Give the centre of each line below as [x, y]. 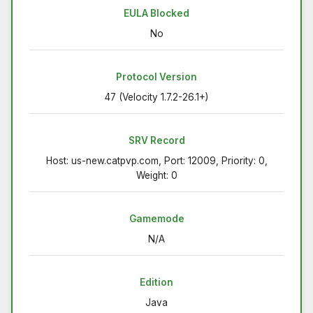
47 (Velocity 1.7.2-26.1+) [156, 97]
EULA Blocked [156, 14]
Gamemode [156, 219]
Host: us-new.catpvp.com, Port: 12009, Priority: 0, [156, 161]
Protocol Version [156, 77]
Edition [156, 283]
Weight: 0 [156, 176]
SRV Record [156, 141]
